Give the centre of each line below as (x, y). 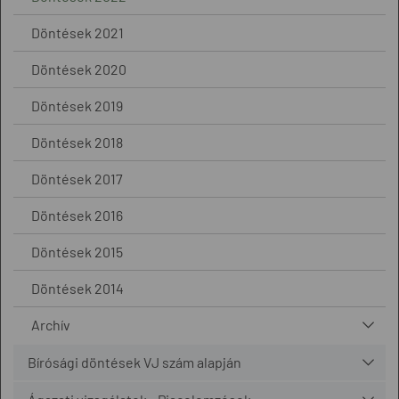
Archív (51, 325)
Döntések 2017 (77, 179)
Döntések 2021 (77, 33)
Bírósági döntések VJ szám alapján (134, 362)
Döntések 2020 (79, 69)
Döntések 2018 (77, 142)
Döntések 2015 (77, 252)
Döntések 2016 (77, 216)
